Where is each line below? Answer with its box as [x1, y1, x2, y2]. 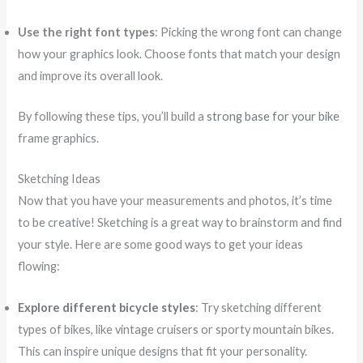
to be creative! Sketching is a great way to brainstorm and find [18, 216, 343, 230]
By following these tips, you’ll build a [18, 109, 207, 123]
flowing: [18, 259, 61, 274]
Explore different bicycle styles [18, 300, 196, 314]
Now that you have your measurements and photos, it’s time [18, 194, 333, 208]
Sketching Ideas [18, 172, 101, 186]
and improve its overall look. [18, 68, 164, 83]
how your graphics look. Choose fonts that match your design [18, 46, 341, 61]
